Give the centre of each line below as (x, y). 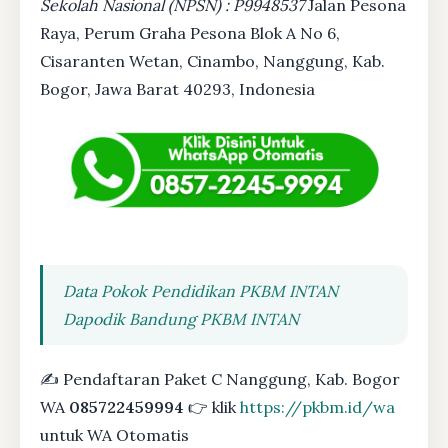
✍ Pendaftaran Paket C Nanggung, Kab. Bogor (220, 379)
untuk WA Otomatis (114, 435)
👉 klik (212, 407)
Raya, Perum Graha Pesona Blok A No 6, (190, 33)
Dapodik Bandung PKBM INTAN (181, 319)
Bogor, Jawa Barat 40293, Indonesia (177, 89)
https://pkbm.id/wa (317, 407)
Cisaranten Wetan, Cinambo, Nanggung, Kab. (212, 61)
